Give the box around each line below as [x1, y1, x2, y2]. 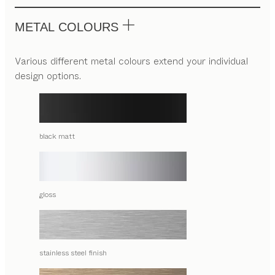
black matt [39, 131, 75, 142]
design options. [15, 69, 81, 83]
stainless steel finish [39, 247, 107, 258]
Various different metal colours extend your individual [15, 54, 248, 68]
